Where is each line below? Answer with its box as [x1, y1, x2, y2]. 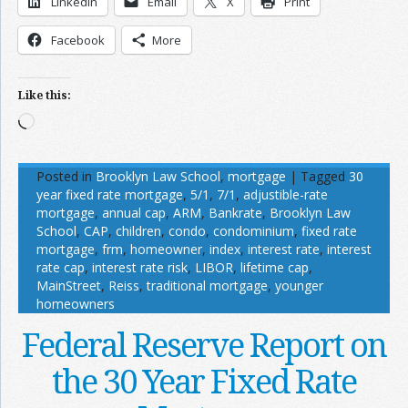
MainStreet [36, 277, 101, 294]
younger [275, 277, 323, 294]
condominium [213, 222, 294, 240]
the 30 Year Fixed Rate [52, 359, 356, 403]
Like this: [18, 87, 71, 103]
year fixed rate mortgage [36, 186, 183, 203]
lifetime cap [240, 259, 309, 276]
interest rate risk [92, 259, 188, 276]
